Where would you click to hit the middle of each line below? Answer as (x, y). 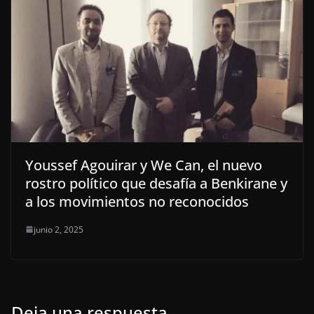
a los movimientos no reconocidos (137, 201)
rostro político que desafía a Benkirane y (156, 183)
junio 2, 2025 (59, 229)
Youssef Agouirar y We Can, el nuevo (144, 165)
